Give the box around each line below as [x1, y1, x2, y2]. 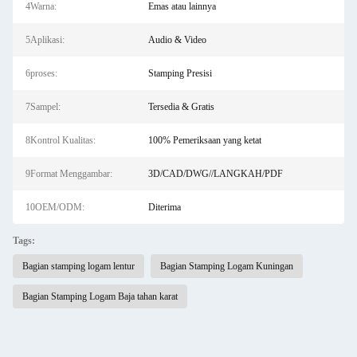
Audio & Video [147, 34, 206, 45]
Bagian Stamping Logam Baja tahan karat [22, 291, 178, 302]
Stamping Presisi [147, 68, 212, 79]
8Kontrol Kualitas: [25, 135, 96, 146]
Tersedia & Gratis [147, 101, 214, 112]
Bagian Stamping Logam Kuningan [160, 261, 293, 272]
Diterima [147, 202, 181, 213]
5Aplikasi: [25, 34, 65, 45]
